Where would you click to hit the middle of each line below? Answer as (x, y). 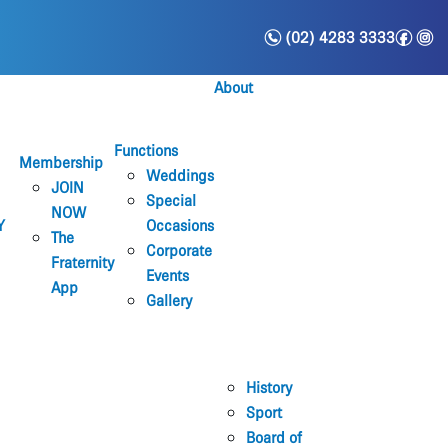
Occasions (180, 225)
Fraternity (82, 263)
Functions (146, 150)
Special (171, 200)
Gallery (169, 300)
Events (167, 275)
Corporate (179, 250)
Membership (61, 163)
